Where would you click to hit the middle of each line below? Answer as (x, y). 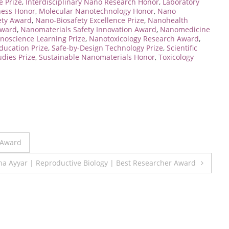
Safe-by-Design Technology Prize (107, 48)
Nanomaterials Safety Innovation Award (88, 29)
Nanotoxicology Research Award (144, 38)
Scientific (182, 48)
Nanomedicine (185, 29)
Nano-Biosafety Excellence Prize (90, 20)
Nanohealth (168, 20)
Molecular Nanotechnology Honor (96, 11)
